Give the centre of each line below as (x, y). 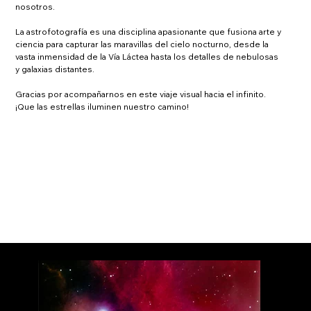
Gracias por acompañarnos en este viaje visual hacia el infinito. (142, 94)
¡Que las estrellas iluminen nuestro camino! (102, 107)
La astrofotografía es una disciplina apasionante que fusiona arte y (150, 32)
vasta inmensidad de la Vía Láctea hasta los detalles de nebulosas (148, 57)
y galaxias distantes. (55, 69)
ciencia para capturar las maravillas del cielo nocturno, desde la (143, 44)
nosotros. (35, 7)
